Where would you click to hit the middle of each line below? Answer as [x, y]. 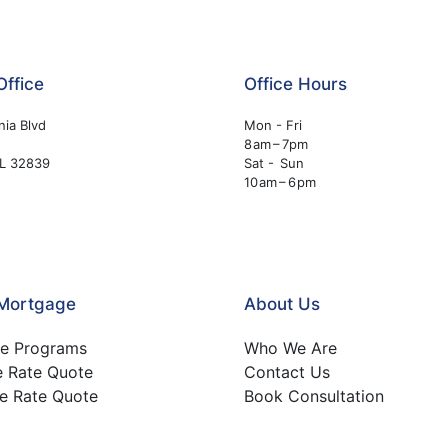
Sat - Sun [274, 163]
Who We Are [290, 348]
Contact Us [287, 372]
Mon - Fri [273, 125]
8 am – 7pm [276, 144]
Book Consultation [314, 396]
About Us [282, 304]
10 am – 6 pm [280, 182]
